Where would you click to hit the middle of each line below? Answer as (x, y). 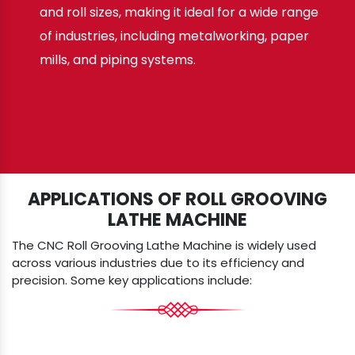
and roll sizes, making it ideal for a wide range (179, 13)
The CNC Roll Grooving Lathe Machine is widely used (164, 246)
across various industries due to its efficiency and (158, 263)
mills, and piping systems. (118, 60)
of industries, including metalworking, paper (174, 36)
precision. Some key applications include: (132, 281)
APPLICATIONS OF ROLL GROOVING (177, 200)
